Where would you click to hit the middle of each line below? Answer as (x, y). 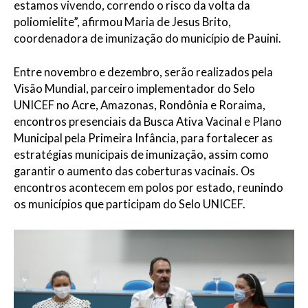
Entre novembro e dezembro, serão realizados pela (143, 73)
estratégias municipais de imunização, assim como (141, 155)
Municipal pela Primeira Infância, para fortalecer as (143, 139)
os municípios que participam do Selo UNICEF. (130, 205)
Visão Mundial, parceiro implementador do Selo (134, 89)
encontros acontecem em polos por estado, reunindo (148, 188)
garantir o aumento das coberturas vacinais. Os (134, 172)
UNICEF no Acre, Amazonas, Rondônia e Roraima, (140, 106)
